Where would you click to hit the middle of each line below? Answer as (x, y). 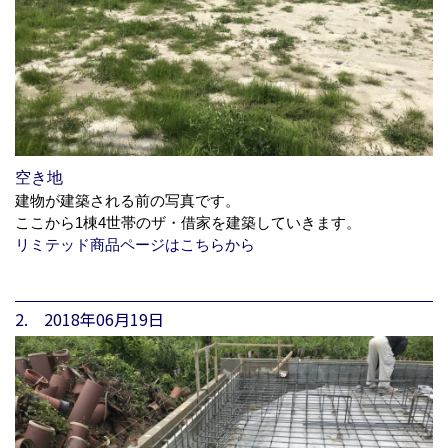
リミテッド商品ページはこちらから (135, 244)
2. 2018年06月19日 (89, 318)
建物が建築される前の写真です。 (127, 200)
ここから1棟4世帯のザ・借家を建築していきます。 (188, 222)
